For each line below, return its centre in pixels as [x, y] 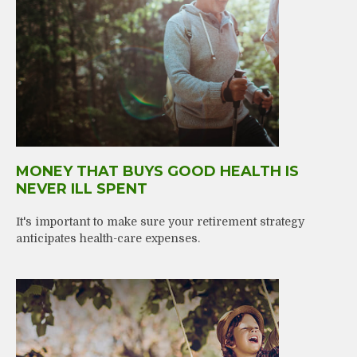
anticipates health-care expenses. [108, 238]
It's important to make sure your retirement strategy [160, 221]
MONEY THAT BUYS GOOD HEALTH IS [157, 171]
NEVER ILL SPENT [82, 188]
